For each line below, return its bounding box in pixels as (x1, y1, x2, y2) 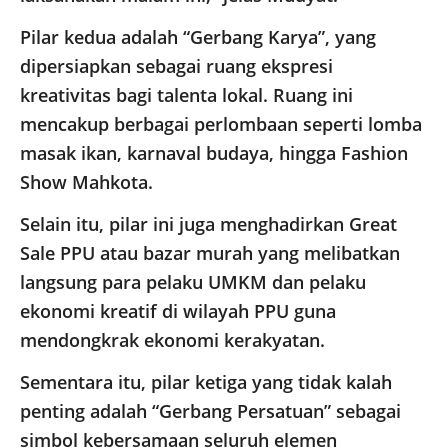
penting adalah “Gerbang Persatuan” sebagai (20, 399, 401, 424)
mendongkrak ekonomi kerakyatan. (20, 328, 325, 353)
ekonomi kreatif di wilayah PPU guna (20, 299, 336, 324)
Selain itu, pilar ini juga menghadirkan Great (20, 212, 397, 237)
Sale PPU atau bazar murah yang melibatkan (20, 241, 400, 266)
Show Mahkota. (20, 170, 153, 195)
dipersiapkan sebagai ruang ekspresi (20, 54, 333, 79)
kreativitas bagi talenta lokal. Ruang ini (20, 83, 353, 108)
